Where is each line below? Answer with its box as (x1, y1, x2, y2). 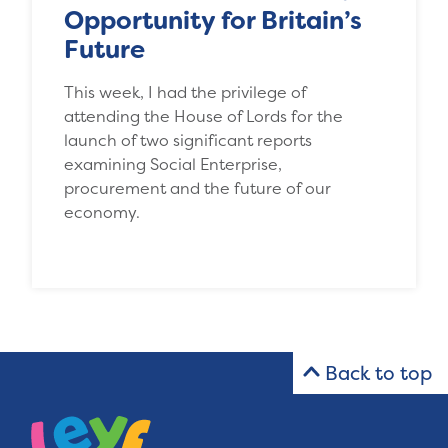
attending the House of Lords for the (64, 104, 343, 127)
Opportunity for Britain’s (64, 3, 362, 37)
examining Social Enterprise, (64, 152, 282, 175)
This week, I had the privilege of (64, 80, 306, 103)
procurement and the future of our (64, 176, 331, 199)
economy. (64, 200, 140, 223)
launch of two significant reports (64, 128, 312, 151)
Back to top (325, 359, 432, 386)
